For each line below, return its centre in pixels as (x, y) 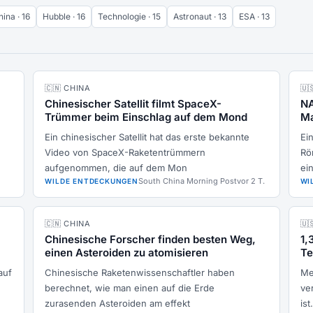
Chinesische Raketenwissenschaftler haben (140, 272)
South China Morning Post (187, 181)
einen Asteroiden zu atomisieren (127, 253)
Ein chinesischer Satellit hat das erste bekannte (147, 137)
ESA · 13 (254, 16)
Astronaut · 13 (200, 16)
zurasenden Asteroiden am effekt (118, 303)
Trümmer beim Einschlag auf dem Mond (146, 117)
